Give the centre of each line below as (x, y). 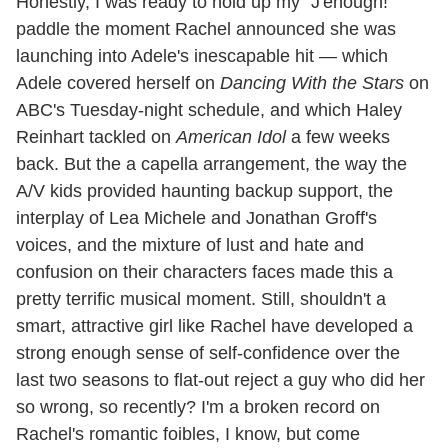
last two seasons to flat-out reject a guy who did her (220, 379)
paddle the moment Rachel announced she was (206, 28)
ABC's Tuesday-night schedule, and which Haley (209, 109)
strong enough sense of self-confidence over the (208, 352)
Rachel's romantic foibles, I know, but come (188, 433)
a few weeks (338, 136)
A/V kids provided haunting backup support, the (204, 190)
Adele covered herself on (118, 82)
